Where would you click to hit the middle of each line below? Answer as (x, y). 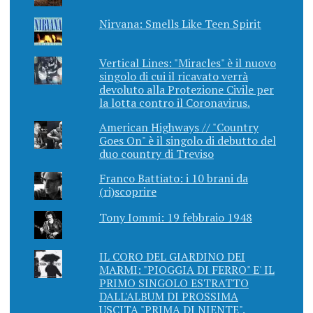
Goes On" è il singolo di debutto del (187, 141)
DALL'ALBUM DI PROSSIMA (168, 297)
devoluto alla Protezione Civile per (186, 90)
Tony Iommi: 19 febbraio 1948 (175, 218)
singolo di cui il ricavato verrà (173, 77)
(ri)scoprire (128, 192)
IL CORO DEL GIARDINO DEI (172, 257)
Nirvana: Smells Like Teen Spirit (180, 24)
